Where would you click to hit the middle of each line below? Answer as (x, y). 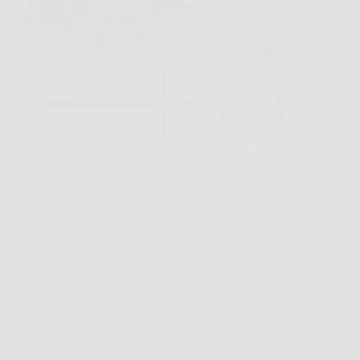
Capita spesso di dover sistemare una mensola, (141, 154)
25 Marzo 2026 (204, 257)
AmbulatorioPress (102, 257)
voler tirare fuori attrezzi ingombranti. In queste (143, 183)
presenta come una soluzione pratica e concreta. (144, 212)
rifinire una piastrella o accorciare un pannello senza (155, 169)
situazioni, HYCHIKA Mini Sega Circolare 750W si (157, 198)
